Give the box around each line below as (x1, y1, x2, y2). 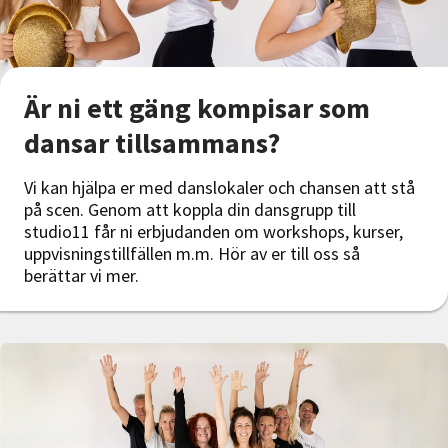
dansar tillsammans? (24, 125, 280, 162)
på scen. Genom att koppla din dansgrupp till (24, 198, 356, 222)
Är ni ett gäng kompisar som (24, 90, 370, 127)
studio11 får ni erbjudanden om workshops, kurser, (24, 220, 403, 244)
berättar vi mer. (24, 264, 139, 288)
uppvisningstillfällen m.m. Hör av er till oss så (24, 242, 360, 266)
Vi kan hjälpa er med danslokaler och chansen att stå (24, 176, 415, 200)
